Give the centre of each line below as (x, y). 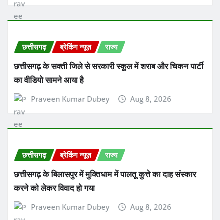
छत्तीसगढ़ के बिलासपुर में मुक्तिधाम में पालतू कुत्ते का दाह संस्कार (105, 174)
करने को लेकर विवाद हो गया (54, 187)
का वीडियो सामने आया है (49, 80)
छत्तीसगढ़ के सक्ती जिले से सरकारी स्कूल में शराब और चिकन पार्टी (109, 66)
